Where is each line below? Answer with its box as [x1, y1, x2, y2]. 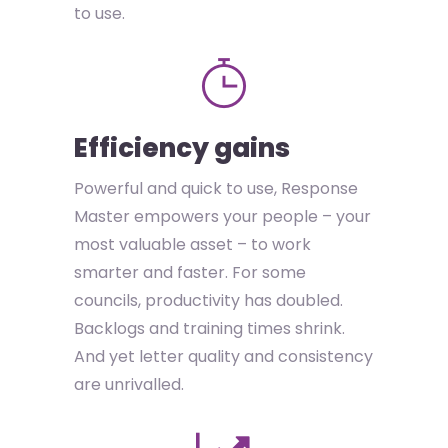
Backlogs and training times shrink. [74, 317, 345, 340]
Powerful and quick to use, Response [74, 177, 358, 200]
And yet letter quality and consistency [74, 345, 373, 368]
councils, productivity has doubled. [74, 289, 343, 312]
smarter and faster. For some [74, 261, 306, 284]
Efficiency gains [74, 130, 290, 166]
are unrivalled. [74, 373, 184, 396]
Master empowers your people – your [74, 205, 371, 228]
